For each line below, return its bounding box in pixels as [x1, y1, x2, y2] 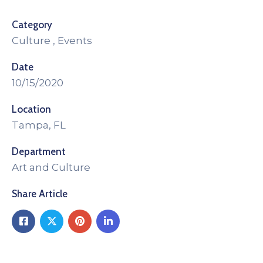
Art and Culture [12, 161, 90, 173]
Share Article [12, 187, 68, 200]
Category [12, 18, 52, 31]
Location [12, 103, 51, 115]
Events [58, 34, 92, 46]
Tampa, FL [12, 119, 66, 131]
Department [12, 145, 66, 157]
